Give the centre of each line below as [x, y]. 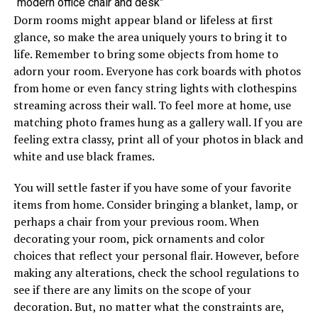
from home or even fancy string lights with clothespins [155, 88]
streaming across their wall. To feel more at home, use [152, 105]
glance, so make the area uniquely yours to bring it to [150, 37]
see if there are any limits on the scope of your [132, 289]
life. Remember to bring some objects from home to [146, 54]
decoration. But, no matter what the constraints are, [148, 306]
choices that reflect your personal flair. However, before [156, 255]
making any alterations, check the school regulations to [156, 272]
